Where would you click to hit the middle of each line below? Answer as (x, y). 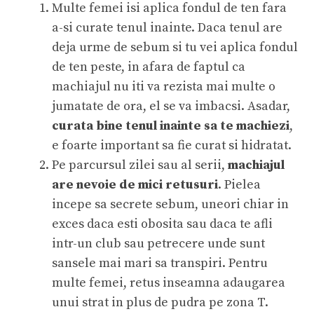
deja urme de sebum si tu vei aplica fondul (175, 47)
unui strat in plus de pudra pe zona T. (160, 302)
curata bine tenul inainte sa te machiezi (171, 125)
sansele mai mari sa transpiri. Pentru (160, 263)
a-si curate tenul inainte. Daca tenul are (167, 27)
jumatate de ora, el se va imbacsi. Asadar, (171, 106)
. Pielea (239, 184)
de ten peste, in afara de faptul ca (149, 67)
